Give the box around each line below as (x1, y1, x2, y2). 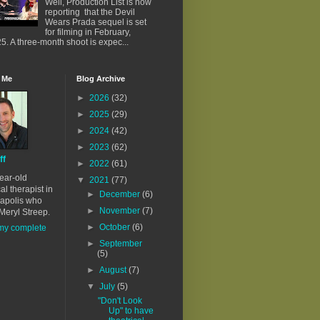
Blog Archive (76, 74, 125, 84)
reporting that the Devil (44, 6, 135, 17)
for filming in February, (44, 26, 131, 37)
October (99, 222, 133, 233)
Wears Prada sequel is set (44, 16, 146, 27)
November (99, 206, 143, 216)
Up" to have (108, 306, 154, 316)
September (99, 239, 143, 249)
